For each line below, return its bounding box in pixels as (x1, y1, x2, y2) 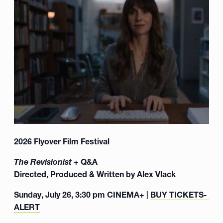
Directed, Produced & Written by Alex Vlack (14, 169, 176, 179)
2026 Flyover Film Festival (14, 136, 110, 146)
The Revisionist (14, 156, 74, 167)
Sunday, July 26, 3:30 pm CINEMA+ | (14, 189, 150, 200)
